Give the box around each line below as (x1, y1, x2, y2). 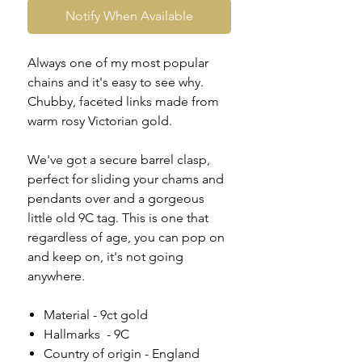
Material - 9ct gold (44, 307, 148, 323)
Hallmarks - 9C (44, 326, 129, 343)
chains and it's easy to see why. (27, 74, 204, 90)
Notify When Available (65, 8, 193, 24)
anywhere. (27, 268, 85, 284)
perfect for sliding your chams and (27, 171, 224, 187)
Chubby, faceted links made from (27, 94, 219, 110)
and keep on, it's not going (27, 249, 183, 265)
